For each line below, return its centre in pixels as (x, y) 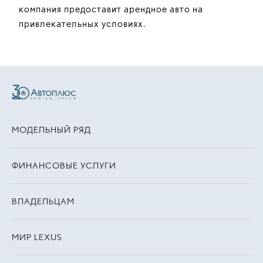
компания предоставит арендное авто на (111, 9)
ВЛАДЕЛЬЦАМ (43, 201)
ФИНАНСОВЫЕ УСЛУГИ (64, 166)
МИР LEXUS (37, 237)
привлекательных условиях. (82, 23)
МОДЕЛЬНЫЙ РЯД (51, 130)
